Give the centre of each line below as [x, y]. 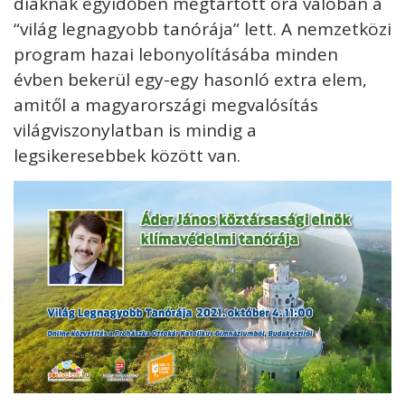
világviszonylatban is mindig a [135, 130]
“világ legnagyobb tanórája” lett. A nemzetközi [202, 29]
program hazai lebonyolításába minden [176, 54]
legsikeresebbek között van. [129, 155]
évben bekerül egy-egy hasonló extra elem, [190, 80]
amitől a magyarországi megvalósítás [166, 105]
